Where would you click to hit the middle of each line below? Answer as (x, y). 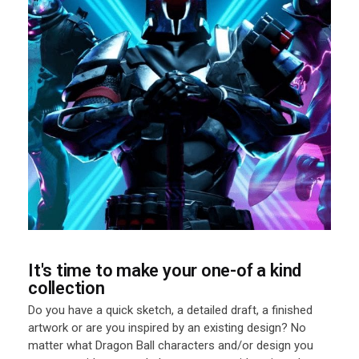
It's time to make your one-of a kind (165, 270)
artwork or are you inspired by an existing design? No (167, 327)
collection (67, 288)
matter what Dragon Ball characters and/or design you (171, 345)
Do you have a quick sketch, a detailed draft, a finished (170, 310)
